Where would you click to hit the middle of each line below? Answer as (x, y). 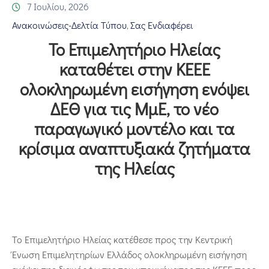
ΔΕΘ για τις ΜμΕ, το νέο (134, 109)
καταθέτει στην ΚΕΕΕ (134, 69)
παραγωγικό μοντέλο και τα (134, 129)
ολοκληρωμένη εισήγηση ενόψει (134, 89)
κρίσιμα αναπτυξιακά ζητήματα (134, 149)
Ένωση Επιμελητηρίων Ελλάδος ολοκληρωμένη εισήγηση (129, 255)
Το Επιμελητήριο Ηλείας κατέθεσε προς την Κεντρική (122, 240)
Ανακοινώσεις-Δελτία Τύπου (69, 25)
